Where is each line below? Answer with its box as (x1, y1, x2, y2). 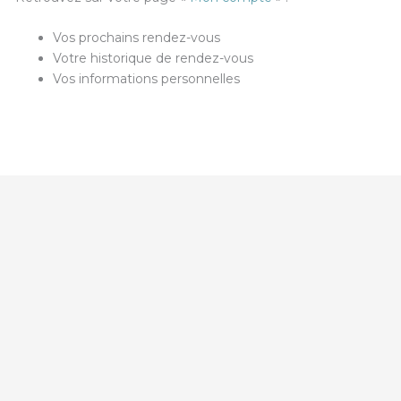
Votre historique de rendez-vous (53, 50, 254, 67)
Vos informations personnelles (53, 71, 241, 88)
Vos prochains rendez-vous (53, 30, 221, 47)
